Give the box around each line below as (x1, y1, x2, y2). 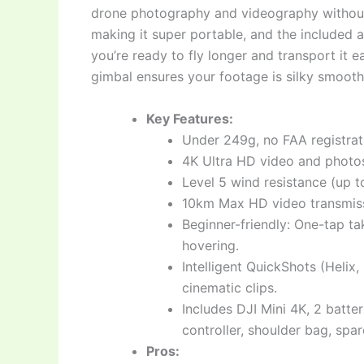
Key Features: (146, 110, 233, 127)
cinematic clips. (182, 279, 277, 296)
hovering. (182, 236, 239, 253)
